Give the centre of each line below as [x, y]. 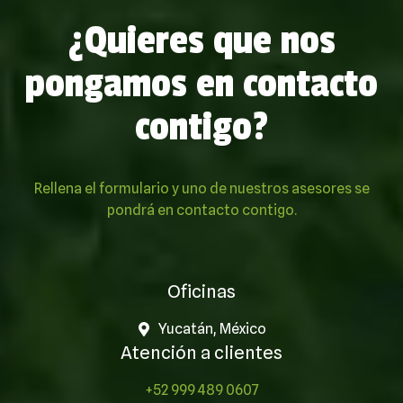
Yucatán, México [212, 328]
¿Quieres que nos [201, 40]
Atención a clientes [201, 352]
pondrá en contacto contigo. [201, 210]
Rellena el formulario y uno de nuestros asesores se [201, 188]
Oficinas [201, 291]
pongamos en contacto [201, 84]
